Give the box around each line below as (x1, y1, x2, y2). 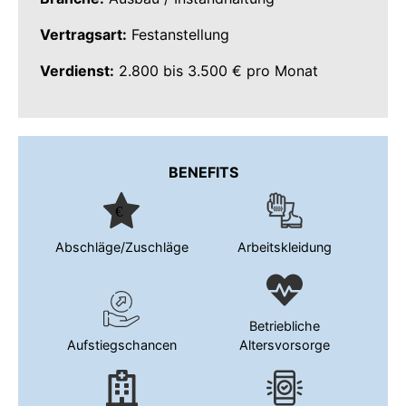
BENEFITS (168, 162, 238, 181)
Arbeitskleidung (237, 238, 332, 255)
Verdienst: (40, 62, 114, 81)
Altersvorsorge (239, 337, 330, 353)
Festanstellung (127, 25, 229, 44)
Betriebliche (249, 318, 320, 334)
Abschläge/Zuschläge (54, 238, 188, 255)
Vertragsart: (40, 25, 127, 44)
